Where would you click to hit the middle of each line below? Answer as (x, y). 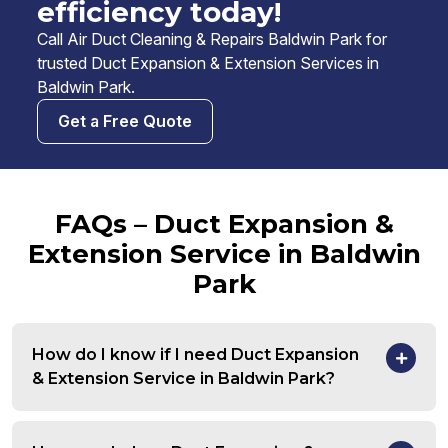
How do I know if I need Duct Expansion (195, 355)
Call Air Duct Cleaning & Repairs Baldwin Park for (212, 39)
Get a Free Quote (125, 121)
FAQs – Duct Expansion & (224, 224)
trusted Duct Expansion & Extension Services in (208, 63)
